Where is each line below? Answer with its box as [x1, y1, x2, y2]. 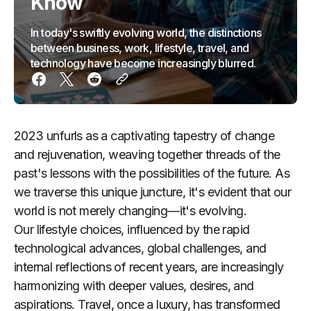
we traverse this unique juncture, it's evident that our [14, 185, 291, 199]
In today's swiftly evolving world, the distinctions [31, 26, 262, 40]
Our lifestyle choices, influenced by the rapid [14, 222, 250, 237]
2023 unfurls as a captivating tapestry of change [14, 128, 275, 143]
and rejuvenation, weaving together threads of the [14, 147, 280, 162]
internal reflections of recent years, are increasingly [14, 260, 284, 274]
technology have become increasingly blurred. [31, 56, 256, 70]
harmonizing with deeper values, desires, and [14, 278, 254, 293]
